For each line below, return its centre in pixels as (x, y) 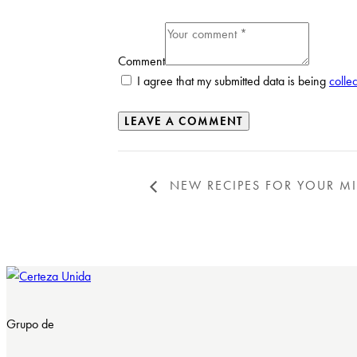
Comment (141, 61)
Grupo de (30, 324)
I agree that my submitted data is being (233, 81)
